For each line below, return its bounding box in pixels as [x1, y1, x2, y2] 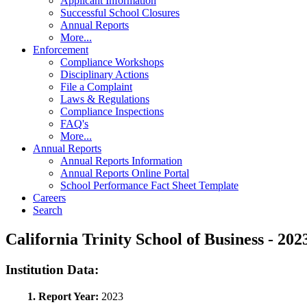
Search [33, 204, 62, 217]
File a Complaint [60, 81, 132, 93]
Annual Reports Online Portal [60, 167, 189, 180]
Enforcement [33, 44, 88, 56]
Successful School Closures [60, 7, 180, 19]
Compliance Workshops [60, 56, 164, 69]
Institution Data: [5, 262, 99, 278]
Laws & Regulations [60, 93, 149, 106]
